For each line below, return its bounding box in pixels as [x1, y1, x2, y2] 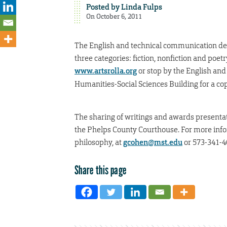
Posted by [86, 2, 121, 12]
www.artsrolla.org [74, 65, 137, 76]
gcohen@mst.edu [123, 137, 182, 147]
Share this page [74, 162, 126, 177]
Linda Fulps [121, 2, 162, 12]
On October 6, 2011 [86, 12, 142, 21]
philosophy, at [74, 137, 123, 147]
